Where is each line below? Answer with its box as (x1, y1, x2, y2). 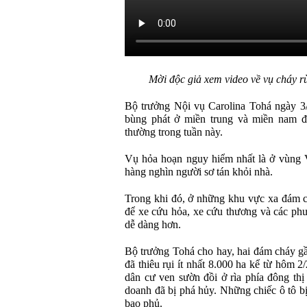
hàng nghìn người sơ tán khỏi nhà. (125, 165, 273, 178)
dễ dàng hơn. (125, 218, 181, 231)
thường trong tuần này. (125, 125, 223, 138)
